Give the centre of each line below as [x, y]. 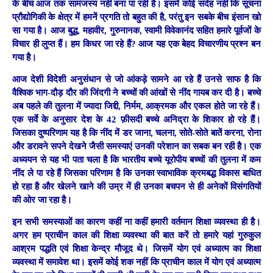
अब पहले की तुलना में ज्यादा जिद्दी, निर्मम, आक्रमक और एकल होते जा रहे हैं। [136, 106]
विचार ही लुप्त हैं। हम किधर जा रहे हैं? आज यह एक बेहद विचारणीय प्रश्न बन [136, 44]
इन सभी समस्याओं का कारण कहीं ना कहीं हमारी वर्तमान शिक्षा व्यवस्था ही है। [136, 222]
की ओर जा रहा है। [42, 200]
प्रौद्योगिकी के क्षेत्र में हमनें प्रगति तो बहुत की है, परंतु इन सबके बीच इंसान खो [136, 17]
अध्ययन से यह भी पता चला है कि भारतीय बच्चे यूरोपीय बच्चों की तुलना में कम [136, 159]
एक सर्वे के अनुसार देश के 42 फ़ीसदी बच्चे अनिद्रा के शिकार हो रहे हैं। [136, 119]
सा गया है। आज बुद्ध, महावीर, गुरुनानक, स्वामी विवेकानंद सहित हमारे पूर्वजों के [136, 30]
